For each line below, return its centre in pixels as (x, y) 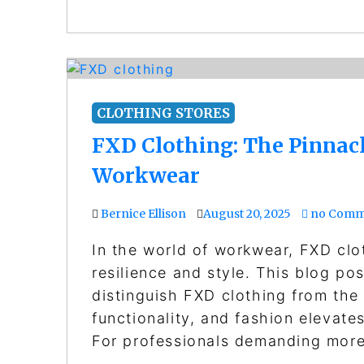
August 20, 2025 (247, 213)
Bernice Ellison (143, 213)
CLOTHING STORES (163, 113)
